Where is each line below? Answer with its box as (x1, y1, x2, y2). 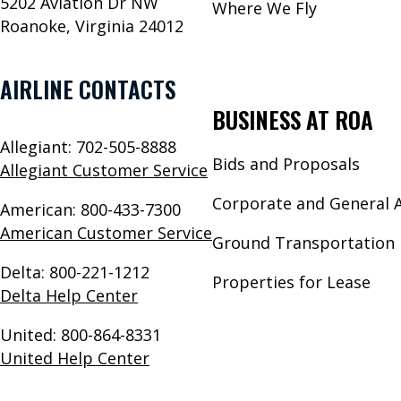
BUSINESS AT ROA (212, 102, 373, 136)
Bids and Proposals (212, 152, 360, 175)
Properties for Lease (212, 270, 371, 293)
